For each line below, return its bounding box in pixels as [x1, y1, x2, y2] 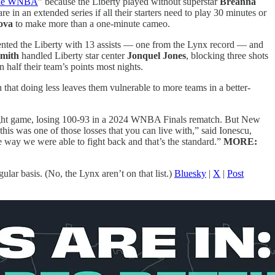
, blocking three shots [186, 50, 268, 61]
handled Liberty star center [19, 50, 127, 61]
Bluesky [174, 168, 206, 179]
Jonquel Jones [127, 50, 186, 61]
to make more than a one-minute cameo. [13, 18, 170, 29]
